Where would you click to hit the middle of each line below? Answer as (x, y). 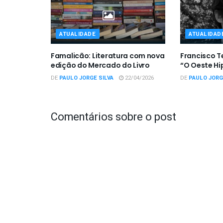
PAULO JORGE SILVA (86, 78)
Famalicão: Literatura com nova (108, 56)
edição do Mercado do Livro (100, 65)
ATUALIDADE (78, 34)
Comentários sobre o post (113, 117)
